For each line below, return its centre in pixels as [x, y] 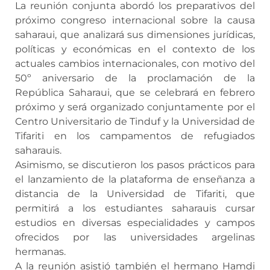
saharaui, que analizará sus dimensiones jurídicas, [135, 35]
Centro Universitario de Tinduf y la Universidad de [135, 122]
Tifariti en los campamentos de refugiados [135, 136]
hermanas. [40, 252]
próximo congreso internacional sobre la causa [135, 20]
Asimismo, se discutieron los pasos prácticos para [135, 165]
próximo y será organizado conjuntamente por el [135, 107]
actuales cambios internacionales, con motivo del [135, 64]
